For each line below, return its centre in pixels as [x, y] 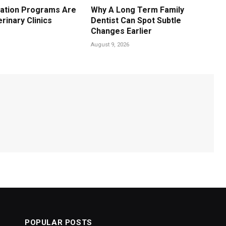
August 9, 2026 [110, 44]
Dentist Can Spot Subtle [136, 20]
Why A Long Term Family [138, 10]
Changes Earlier [122, 31]
